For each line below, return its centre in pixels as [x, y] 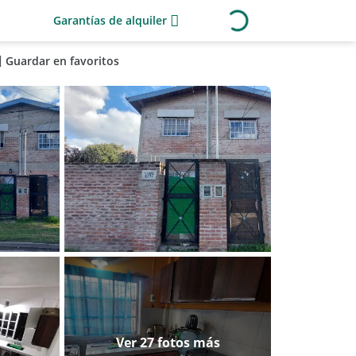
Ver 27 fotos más [168, 342]
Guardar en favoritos [62, 61]
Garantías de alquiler [110, 20]
